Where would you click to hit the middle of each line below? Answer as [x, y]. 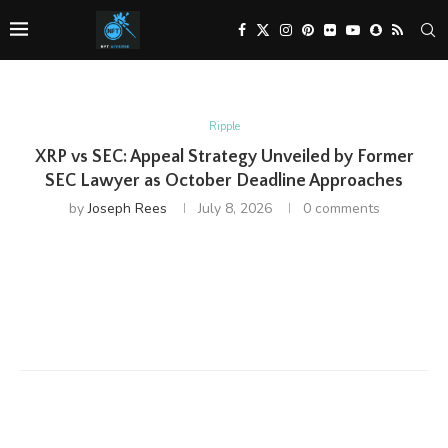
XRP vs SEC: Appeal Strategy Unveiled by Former [224, 157]
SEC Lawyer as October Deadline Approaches [224, 181]
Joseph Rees [127, 208]
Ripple [224, 126]
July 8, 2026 [234, 208]
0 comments [341, 208]
